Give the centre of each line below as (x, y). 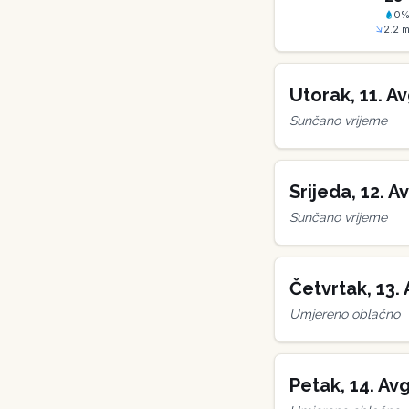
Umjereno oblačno (345, 314)
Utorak (320, 95)
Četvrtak (328, 288)
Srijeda (320, 192)
